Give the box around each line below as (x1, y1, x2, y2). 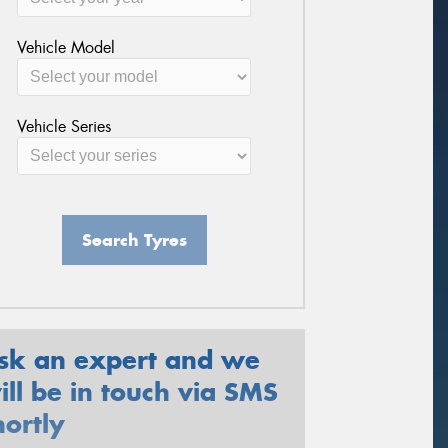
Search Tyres (81, 228, 187, 251)
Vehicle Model (16, 36, 115, 58)
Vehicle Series (16, 115, 111, 137)
